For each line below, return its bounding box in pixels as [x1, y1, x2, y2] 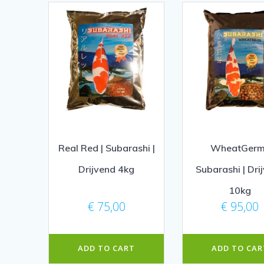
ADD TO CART [78, 243, 136, 254]
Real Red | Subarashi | [58, 141, 155, 154]
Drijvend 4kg [78, 163, 135, 175]
